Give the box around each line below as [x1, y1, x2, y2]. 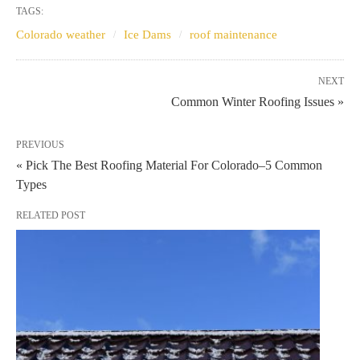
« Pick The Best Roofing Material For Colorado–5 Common [16, 158, 322, 173]
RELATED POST [16, 210, 85, 222]
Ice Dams [124, 28, 171, 42]
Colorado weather [16, 28, 105, 42]
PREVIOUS [16, 139, 64, 151]
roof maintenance [190, 28, 277, 42]
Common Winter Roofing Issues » [171, 95, 344, 109]
